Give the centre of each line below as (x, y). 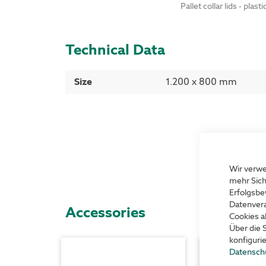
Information (91, 89)
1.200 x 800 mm (201, 82)
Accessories (105, 212)
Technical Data (115, 49)
